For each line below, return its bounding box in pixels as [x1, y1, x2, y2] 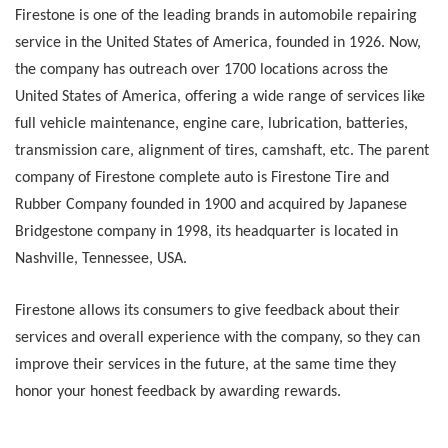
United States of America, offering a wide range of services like [15, 89, 425, 106]
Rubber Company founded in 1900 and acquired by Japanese [15, 197, 407, 214]
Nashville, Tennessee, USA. [15, 251, 187, 268]
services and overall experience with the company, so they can [15, 330, 420, 347]
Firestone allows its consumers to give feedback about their [15, 303, 400, 320]
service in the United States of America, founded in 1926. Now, [15, 35, 421, 52]
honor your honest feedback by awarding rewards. [15, 384, 341, 401]
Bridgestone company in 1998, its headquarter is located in [15, 224, 398, 241]
